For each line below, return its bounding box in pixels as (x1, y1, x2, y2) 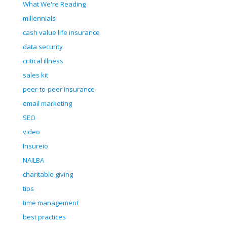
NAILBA (23, 156, 44, 165)
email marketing (23, 99, 72, 108)
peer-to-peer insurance (23, 85, 95, 94)
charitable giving (23, 170, 73, 179)
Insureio (23, 141, 48, 151)
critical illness (23, 56, 63, 66)
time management (23, 198, 79, 208)
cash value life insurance (23, 28, 100, 37)
